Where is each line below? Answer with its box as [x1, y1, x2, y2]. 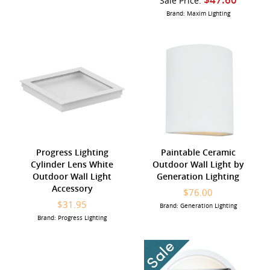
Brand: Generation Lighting [159, 201, 237, 210]
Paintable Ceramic [160, 146, 236, 158]
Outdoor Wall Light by [152, 158, 244, 170]
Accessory [51, 182, 93, 194]
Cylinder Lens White [31, 158, 113, 170]
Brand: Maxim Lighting [166, 9, 230, 17]
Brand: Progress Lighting [37, 213, 107, 222]
